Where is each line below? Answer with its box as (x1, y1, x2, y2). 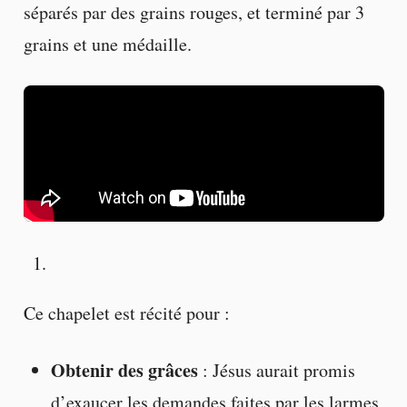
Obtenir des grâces (50, 357, 198, 384)
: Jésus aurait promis (197, 358, 355, 383)
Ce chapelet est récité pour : (23, 301, 230, 326)
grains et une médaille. (23, 31, 192, 56)
